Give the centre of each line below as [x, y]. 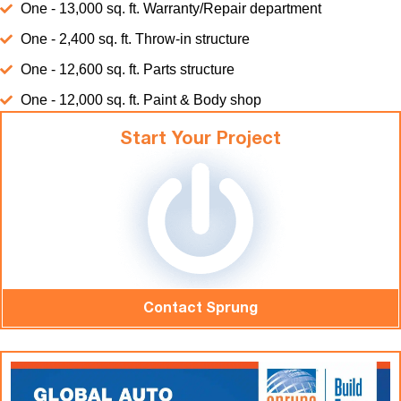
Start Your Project [200, 140]
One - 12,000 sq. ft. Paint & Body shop [141, 100]
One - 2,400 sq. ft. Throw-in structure [135, 39]
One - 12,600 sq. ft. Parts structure [127, 69]
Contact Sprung [200, 309]
